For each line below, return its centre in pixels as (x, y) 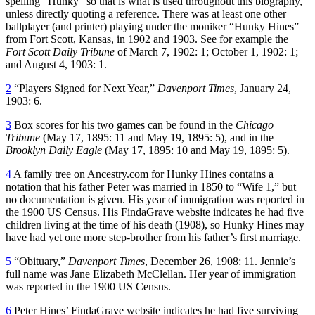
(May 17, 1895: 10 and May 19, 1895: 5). (196, 150)
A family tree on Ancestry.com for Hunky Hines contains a (142, 174)
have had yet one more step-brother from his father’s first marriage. (153, 237)
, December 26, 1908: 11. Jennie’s (220, 261)
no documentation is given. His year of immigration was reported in (155, 199)
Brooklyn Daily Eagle (54, 150)
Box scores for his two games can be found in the (123, 124)
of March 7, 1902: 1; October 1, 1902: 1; (206, 51)
